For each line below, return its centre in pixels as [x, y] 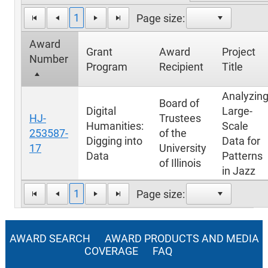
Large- [237, 111]
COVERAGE [111, 251]
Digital [101, 111]
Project [239, 52]
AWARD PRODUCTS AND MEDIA [182, 239]
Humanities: [115, 126]
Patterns [242, 156]
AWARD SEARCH [50, 239]
